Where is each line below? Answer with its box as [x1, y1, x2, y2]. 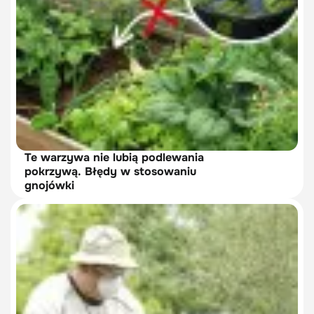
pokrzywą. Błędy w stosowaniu [25, 163, 196, 179]
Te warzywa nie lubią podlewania [25, 149, 204, 165]
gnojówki [25, 177, 74, 193]
